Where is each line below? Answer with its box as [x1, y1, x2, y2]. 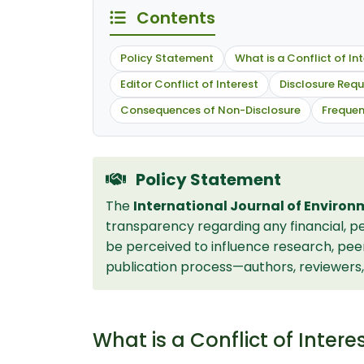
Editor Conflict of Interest [120, 76, 258, 92]
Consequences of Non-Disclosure [120, 102, 301, 118]
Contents [132, 6, 215, 29]
